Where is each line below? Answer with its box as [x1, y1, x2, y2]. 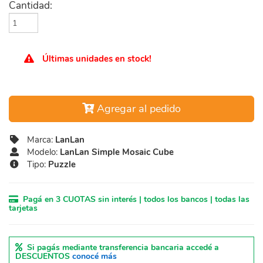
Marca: [19, 134, 55, 146]
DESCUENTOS [15, 251, 72, 262]
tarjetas [9, 203, 38, 214]
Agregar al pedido [94, 102, 181, 116]
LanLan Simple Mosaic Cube [59, 146, 174, 158]
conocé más [72, 251, 117, 262]
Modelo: [19, 146, 60, 158]
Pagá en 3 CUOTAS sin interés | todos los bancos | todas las [18, 194, 249, 205]
